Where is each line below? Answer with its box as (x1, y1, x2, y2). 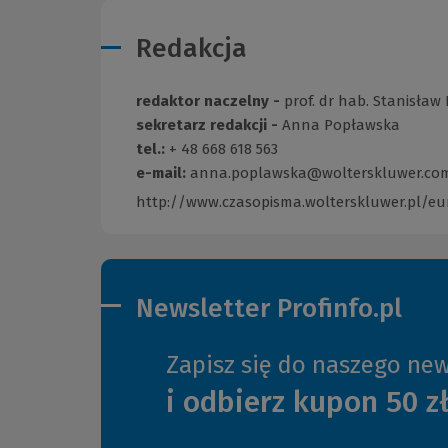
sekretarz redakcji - (136, 116, 282, 135)
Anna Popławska (282, 116, 400, 135)
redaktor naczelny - (136, 92, 284, 111)
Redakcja (136, 33, 247, 65)
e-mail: (136, 164, 190, 183)
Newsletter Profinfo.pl (136, 293, 402, 325)
